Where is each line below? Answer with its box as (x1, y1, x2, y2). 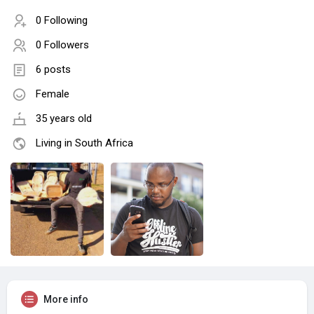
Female (36, 88, 69, 101)
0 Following (36, 14, 88, 27)
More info (43, 294, 88, 306)
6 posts (36, 63, 71, 76)
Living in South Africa (36, 137, 133, 150)
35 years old (36, 112, 92, 125)
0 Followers (36, 39, 89, 52)
